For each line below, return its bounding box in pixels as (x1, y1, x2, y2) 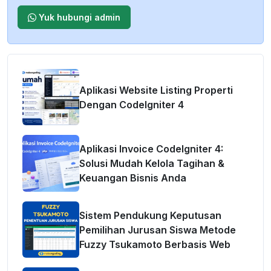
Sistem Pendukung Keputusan (79, 209, 221, 221)
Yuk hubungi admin (36, 11, 120, 22)
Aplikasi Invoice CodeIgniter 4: (79, 143, 223, 155)
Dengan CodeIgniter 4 (79, 98, 184, 111)
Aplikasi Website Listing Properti (79, 83, 233, 96)
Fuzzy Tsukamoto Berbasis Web (79, 238, 230, 250)
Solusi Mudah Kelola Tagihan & (79, 157, 224, 170)
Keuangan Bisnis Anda (79, 172, 186, 184)
